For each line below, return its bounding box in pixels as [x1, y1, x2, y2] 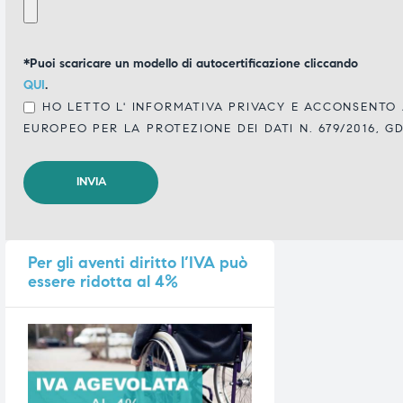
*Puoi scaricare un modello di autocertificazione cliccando [23, 55, 358, 71]
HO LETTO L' [42, 99, 127, 114]
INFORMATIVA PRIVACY [126, 99, 286, 114]
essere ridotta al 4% [28, 271, 178, 291]
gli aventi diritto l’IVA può [52, 252, 247, 273]
